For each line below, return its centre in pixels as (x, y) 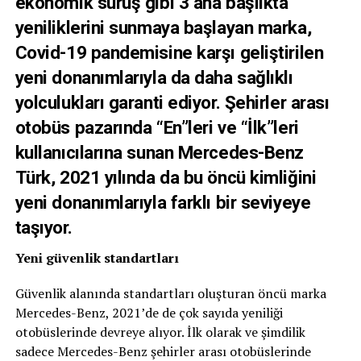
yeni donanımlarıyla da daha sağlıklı (154, 77)
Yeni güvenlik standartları (97, 258)
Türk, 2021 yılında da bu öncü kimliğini (166, 177)
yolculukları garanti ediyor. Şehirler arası (172, 102)
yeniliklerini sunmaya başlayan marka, (163, 27)
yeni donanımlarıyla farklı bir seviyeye (163, 202)
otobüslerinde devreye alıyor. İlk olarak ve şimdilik (160, 332)
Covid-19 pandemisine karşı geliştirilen (169, 52)
